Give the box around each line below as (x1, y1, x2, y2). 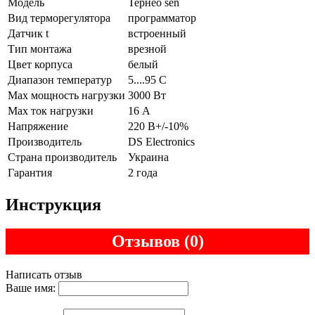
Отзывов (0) (111, 231, 204, 250)
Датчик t (8, 27, 49, 39)
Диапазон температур (8, 73, 112, 86)
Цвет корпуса (8, 58, 72, 70)
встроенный (128, 27, 186, 39)
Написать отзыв (6, 268, 82, 281)
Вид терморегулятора (8, 11, 110, 24)
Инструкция (6, 195, 101, 214)
